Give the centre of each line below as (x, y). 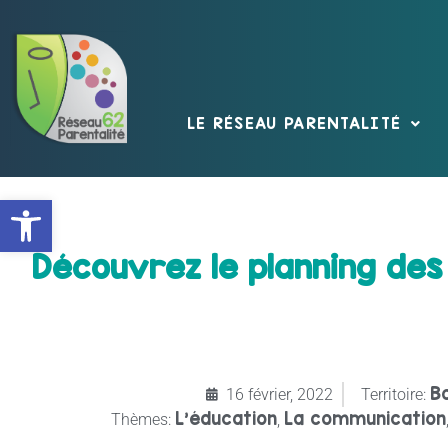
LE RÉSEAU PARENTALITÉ (294, 123)
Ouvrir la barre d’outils (69, 209)
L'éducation (226, 418)
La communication (365, 418)
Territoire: (393, 394)
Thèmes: (141, 419)
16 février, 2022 (279, 394)
